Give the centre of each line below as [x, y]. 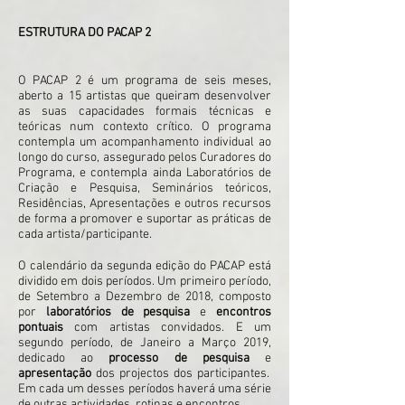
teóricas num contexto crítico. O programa [145, 127]
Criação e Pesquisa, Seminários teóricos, [145, 188]
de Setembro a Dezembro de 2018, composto [145, 297]
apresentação [55, 374]
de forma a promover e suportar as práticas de [145, 219]
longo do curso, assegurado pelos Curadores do [145, 158]
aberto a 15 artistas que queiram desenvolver [145, 96]
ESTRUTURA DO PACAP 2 [85, 33]
